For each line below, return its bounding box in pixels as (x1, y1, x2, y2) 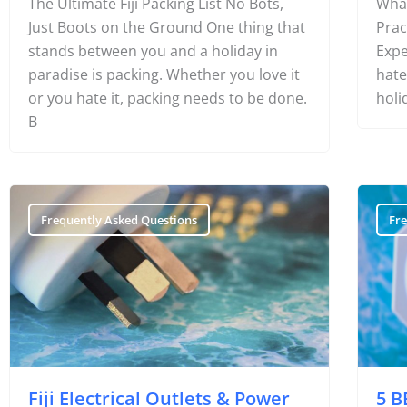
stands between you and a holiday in (28, 41, 278, 61)
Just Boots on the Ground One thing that (28, 17, 305, 37)
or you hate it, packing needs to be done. (28, 88, 307, 108)
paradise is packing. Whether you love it (28, 65, 300, 84)
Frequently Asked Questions (41, 212, 197, 228)
